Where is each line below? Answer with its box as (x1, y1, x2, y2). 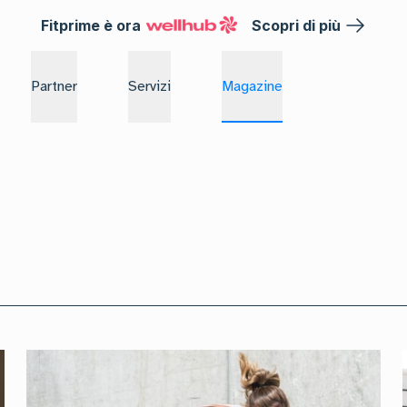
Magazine (222, 76, 283, 95)
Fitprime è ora (41, 16, 142, 35)
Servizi (128, 76, 171, 95)
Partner (31, 76, 77, 95)
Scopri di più (251, 16, 341, 35)
